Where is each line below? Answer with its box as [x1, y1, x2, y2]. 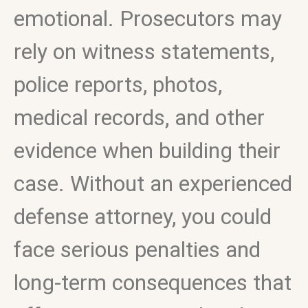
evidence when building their [14, 137, 280, 164]
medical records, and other [14, 104, 265, 131]
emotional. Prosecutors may [14, 5, 282, 32]
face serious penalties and [14, 236, 261, 263]
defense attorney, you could [14, 203, 272, 230]
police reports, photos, [14, 71, 222, 98]
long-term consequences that [14, 269, 291, 296]
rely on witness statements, [14, 38, 274, 65]
